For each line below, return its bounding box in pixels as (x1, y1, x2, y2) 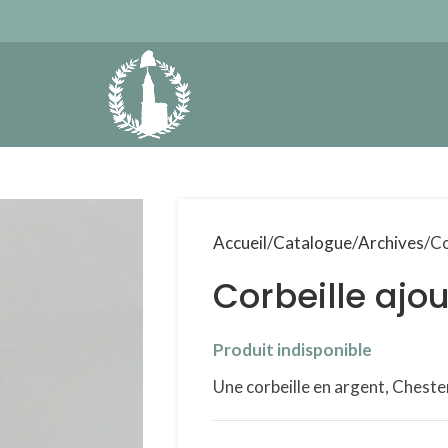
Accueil (212, 232, 267, 253)
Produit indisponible (212, 339, 372, 360)
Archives (357, 232, 424, 253)
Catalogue (272, 232, 352, 253)
